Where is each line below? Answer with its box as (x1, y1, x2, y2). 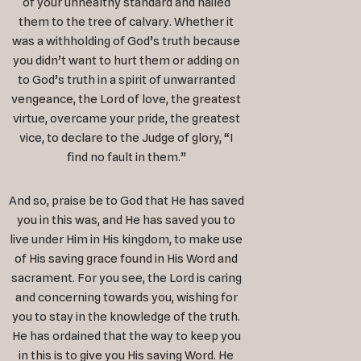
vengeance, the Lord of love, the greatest (11, 92, 242, 107)
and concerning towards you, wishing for (15, 290, 238, 305)
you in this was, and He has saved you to (17, 213, 236, 228)
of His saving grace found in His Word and (15, 251, 239, 267)
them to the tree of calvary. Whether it (19, 15, 234, 30)
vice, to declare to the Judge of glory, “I (19, 131, 234, 146)
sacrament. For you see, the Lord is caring (10, 271, 242, 286)
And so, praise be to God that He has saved (8, 193, 244, 209)
